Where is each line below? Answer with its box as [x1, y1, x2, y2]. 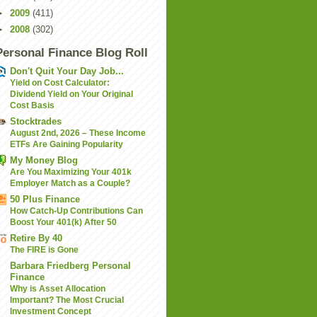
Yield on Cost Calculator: [10, 78, 110, 88]
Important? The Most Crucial [10, 295, 124, 306]
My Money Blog [10, 155, 78, 166]
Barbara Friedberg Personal [10, 260, 131, 272]
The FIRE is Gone [10, 245, 79, 255]
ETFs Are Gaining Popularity [10, 139, 123, 150]
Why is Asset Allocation [10, 284, 105, 294]
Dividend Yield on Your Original [10, 89, 133, 100]
